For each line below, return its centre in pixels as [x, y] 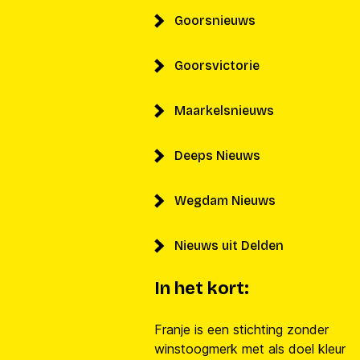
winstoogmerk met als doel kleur [250, 349]
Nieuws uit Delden [229, 245]
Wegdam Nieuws [225, 200]
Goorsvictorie [217, 65]
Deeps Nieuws [217, 155]
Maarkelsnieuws [224, 110]
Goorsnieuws [215, 20]
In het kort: [202, 288]
